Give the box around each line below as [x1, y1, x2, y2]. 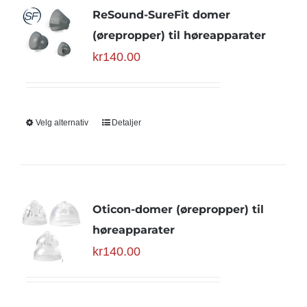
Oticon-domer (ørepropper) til [92, 203, 264, 216]
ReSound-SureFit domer [92, 8, 230, 21]
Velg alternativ [35, 118, 88, 127]
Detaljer [111, 118, 141, 127]
